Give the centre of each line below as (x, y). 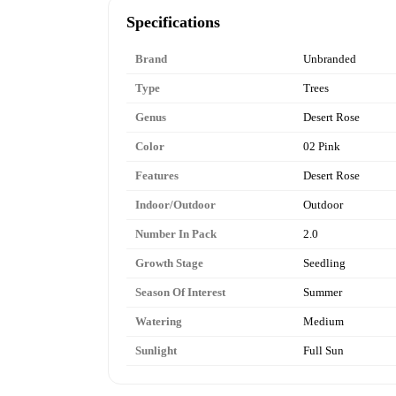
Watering (159, 321)
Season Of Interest (180, 292)
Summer (323, 292)
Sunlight (156, 350)
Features (157, 175)
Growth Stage (169, 263)
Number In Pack (176, 233)
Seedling (324, 263)
